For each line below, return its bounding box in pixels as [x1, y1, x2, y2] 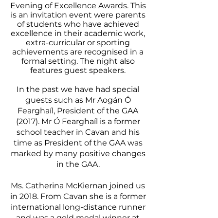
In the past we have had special [17, 85, 139, 94]
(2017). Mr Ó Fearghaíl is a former [16, 117, 140, 126]
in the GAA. [56, 160, 100, 169]
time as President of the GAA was [13, 138, 143, 147]
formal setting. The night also [21, 56, 135, 66]
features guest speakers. [30, 66, 126, 75]
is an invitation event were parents [10, 10, 145, 19]
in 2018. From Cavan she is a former [10, 192, 146, 201]
